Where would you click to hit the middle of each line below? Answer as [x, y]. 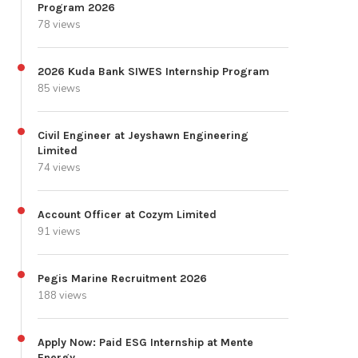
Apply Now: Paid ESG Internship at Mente [145, 343]
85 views [59, 89]
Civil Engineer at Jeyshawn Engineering [143, 136]
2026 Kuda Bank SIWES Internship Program [153, 72]
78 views [59, 25]
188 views [62, 296]
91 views [59, 232]
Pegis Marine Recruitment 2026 [122, 279]
